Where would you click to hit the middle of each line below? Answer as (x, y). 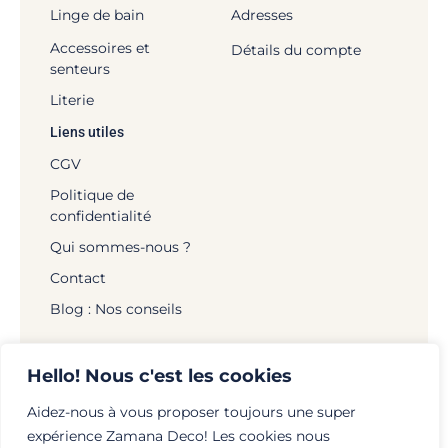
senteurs (79, 68)
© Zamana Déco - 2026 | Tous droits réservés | (224, 424)
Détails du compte (295, 49)
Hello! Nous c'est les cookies (159, 376)
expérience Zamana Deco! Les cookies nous (178, 436)
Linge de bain (96, 14)
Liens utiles (86, 131)
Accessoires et (99, 47)
